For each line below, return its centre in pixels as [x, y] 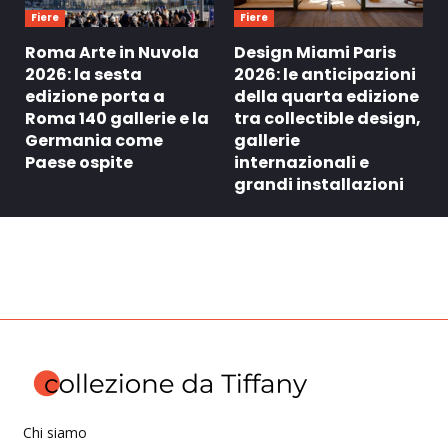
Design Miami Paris [315, 53]
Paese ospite [79, 163]
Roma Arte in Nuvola [112, 53]
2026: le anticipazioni [325, 75]
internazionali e [301, 163]
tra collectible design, [327, 119]
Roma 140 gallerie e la [117, 119]
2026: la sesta [83, 75]
